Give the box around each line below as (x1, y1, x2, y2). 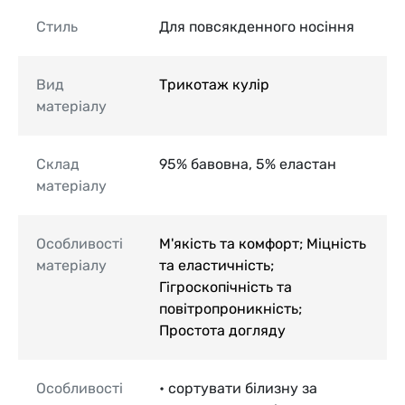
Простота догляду (159, 321, 286, 339)
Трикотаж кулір (159, 75, 269, 93)
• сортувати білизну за (159, 379, 317, 397)
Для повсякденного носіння (159, 17, 354, 35)
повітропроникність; (159, 299, 302, 317)
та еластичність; (159, 256, 274, 274)
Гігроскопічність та (159, 278, 292, 296)
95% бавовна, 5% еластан (159, 155, 336, 173)
